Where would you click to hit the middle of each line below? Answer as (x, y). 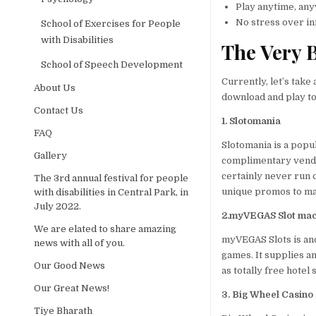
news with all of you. (80, 243)
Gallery (51, 155)
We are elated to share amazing (105, 229)
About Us (55, 87)
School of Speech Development (112, 64)
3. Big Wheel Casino (268, 295)
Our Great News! (72, 288)
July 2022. (58, 206)
